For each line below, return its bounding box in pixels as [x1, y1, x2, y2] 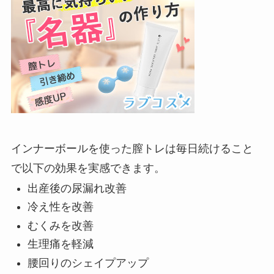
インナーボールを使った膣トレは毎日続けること [10, 142, 253, 155]
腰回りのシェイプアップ [27, 256, 149, 269]
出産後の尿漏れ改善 [27, 182, 127, 195]
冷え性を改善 [27, 201, 94, 213]
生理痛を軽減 [27, 238, 94, 251]
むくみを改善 [27, 219, 94, 232]
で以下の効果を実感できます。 [10, 161, 165, 174]
